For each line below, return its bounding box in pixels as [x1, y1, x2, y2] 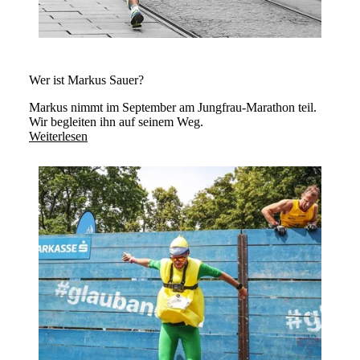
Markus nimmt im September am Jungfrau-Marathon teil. [29, 100, 317, 115]
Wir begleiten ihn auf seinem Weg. [29, 115, 203, 129]
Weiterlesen [29, 129, 88, 144]
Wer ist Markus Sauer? [29, 73, 144, 88]
